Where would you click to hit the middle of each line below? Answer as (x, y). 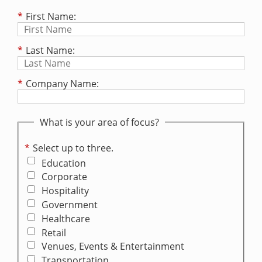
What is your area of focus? (99, 123)
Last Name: (50, 50)
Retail (54, 232)
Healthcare (65, 218)
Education (63, 163)
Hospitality (65, 191)
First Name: (51, 16)
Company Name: (62, 84)
